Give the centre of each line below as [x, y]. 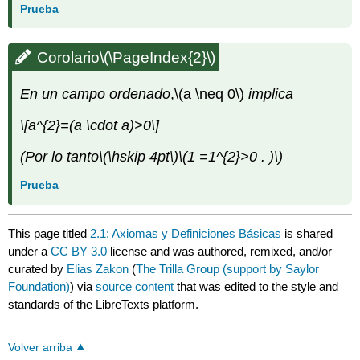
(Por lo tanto [60, 156]
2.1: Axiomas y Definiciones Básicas [186, 233]
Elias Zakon [98, 268]
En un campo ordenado [96, 94]
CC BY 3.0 [79, 251]
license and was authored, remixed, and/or [220, 251]
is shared [307, 233]
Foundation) [39, 286]
